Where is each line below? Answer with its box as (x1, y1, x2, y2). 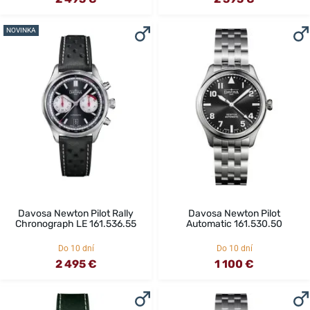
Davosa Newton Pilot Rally (18, 208, 134, 220)
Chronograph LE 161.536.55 (15, 218, 136, 230)
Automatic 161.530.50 (186, 218, 282, 230)
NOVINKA (6, 26, 36, 35)
